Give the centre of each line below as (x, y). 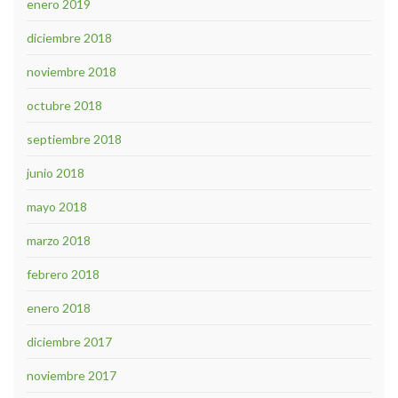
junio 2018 (56, 172)
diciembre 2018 (69, 37)
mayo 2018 (57, 206)
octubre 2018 (64, 105)
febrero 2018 (63, 274)
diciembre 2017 (69, 341)
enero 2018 (59, 307)
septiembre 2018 (74, 139)
